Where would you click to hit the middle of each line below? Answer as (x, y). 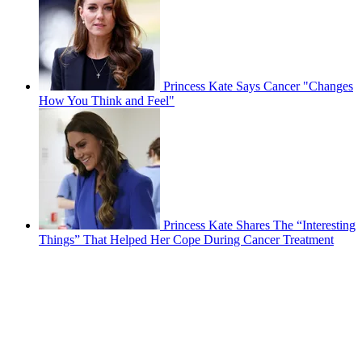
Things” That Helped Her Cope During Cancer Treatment (186, 240)
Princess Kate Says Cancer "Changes (258, 86)
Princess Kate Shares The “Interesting (259, 225)
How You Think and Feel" (107, 101)
